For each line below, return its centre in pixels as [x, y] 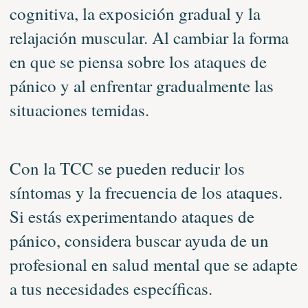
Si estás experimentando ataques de [132, 216]
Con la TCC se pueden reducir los [127, 168]
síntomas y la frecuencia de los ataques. [146, 192]
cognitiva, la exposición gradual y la [135, 13]
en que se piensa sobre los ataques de [138, 62]
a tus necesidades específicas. [111, 288]
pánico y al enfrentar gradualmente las [141, 86]
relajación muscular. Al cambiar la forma [149, 37]
